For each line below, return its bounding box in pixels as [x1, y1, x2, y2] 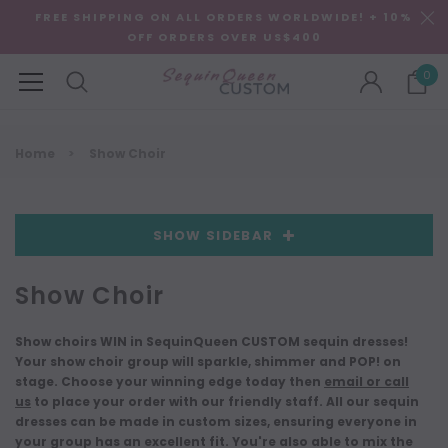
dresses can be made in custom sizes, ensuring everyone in [15, 413, 417, 430]
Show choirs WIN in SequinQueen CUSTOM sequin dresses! [15, 333, 408, 350]
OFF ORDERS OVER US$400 [126, 29, 322, 45]
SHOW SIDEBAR [152, 225, 274, 245]
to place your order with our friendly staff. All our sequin [31, 393, 419, 410]
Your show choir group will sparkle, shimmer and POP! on [15, 353, 401, 370]
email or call [324, 373, 409, 390]
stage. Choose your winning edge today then [15, 373, 324, 390]
